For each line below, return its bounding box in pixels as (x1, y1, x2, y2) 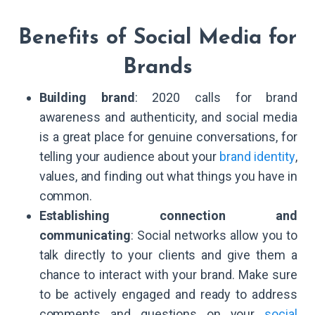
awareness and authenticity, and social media (39, 110, 297, 125)
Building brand (39, 90, 135, 105)
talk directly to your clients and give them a (39, 247, 297, 263)
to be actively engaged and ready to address (39, 287, 297, 302)
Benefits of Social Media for (18, 27, 297, 49)
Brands (122, 56, 193, 79)
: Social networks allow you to (130, 228, 297, 243)
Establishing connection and (39, 208, 297, 224)
